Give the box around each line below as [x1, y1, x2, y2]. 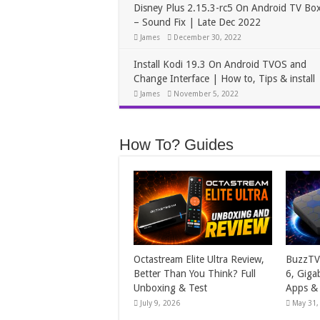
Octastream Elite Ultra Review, [134, 253, 264, 265]
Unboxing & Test [134, 281, 207, 294]
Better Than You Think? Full [134, 267, 256, 279]
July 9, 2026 [140, 298, 180, 307]
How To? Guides [119, 136, 234, 154]
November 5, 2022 [174, 89, 239, 99]
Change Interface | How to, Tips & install [134, 73, 315, 85]
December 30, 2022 [174, 33, 241, 42]
